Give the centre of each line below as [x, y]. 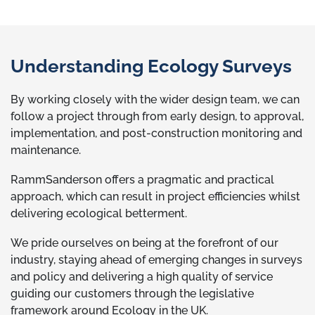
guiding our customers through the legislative [132, 294]
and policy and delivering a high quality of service [142, 277]
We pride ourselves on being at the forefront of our [144, 243]
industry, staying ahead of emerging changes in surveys [156, 260]
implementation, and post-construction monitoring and [156, 133]
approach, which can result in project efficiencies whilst [155, 197]
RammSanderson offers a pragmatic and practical [142, 180]
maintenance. [47, 150]
